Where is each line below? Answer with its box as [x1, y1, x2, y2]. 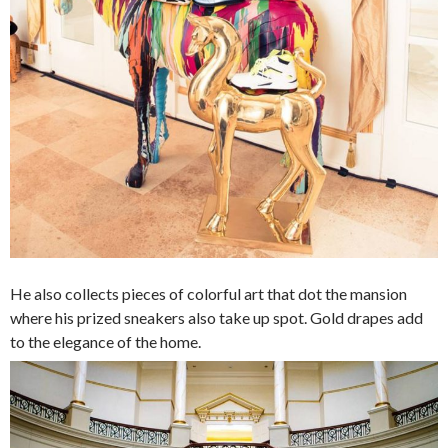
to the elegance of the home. [10, 332, 201, 352]
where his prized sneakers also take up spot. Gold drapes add [10, 308, 423, 328]
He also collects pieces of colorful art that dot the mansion [10, 284, 407, 304]
